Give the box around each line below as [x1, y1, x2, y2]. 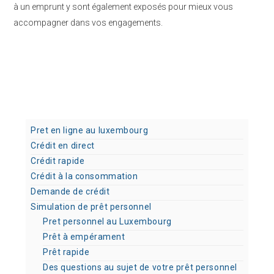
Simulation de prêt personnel [31, 202, 152, 212]
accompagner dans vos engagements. [13, 18, 163, 28]
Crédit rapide [31, 156, 85, 166]
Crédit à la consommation [31, 171, 138, 181]
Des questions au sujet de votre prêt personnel [43, 262, 237, 272]
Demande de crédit [31, 187, 110, 196]
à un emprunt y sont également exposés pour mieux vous [13, 2, 233, 12]
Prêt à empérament [43, 232, 125, 242]
